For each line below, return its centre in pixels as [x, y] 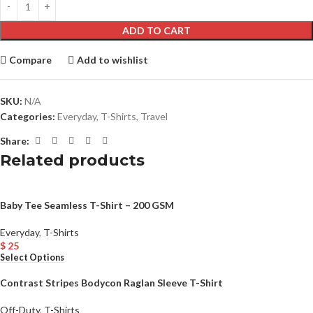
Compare [31, 59]
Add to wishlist [113, 59]
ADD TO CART [156, 31]
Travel [154, 117]
